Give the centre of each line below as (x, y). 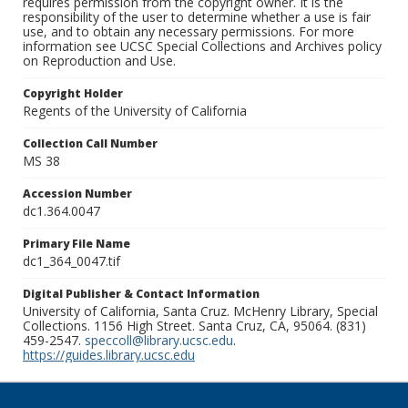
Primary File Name (76, 244)
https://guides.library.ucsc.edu (109, 355)
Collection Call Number (90, 144)
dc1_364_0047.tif (71, 261)
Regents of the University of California (135, 111)
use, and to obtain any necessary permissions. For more (189, 32)
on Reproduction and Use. (99, 61)
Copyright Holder (73, 94)
